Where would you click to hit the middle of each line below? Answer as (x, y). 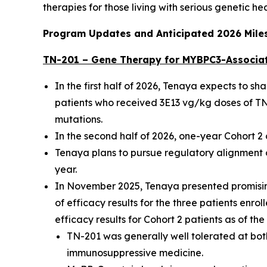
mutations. (79, 119)
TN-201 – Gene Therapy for (113, 60)
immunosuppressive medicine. (135, 253)
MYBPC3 (202, 60)
